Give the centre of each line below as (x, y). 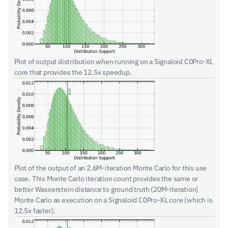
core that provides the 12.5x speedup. (73, 72)
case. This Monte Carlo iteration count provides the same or (106, 179)
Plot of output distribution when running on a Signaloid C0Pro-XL (114, 62)
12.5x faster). (35, 211)
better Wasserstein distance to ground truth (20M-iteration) (107, 189)
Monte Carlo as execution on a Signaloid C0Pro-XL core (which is (113, 200)
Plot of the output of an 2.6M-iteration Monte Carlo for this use (111, 168)
